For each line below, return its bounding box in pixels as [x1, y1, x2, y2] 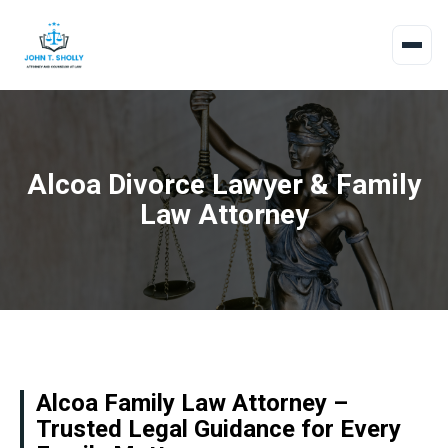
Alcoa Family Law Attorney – [36, 389, 348, 417]
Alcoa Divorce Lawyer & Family [27, 168, 421, 201]
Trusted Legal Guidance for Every [36, 415, 401, 443]
